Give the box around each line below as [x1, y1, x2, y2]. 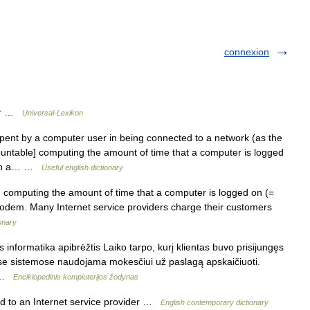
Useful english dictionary [42, 163, 123, 172]
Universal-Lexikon [22, 109, 83, 117]
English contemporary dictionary [161, 298, 268, 307]
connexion [224, 46, 269, 57]
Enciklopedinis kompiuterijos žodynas [13, 273, 138, 281]
